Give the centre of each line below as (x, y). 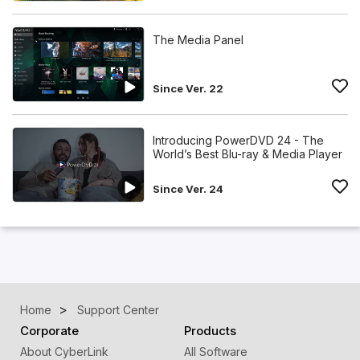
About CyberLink (64, 351)
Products (210, 330)
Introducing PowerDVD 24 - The (238, 140)
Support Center (118, 309)
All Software (215, 351)
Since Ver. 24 (188, 188)
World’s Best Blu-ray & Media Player (247, 153)
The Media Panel (198, 40)
